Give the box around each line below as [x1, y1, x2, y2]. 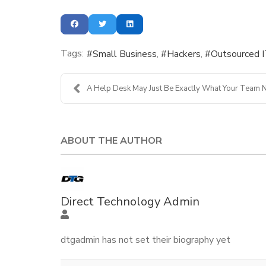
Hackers [167, 47, 201, 61]
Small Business [93, 47, 157, 61]
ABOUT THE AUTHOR [61, 134, 162, 147]
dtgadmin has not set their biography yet [61, 233, 230, 246]
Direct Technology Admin [61, 193, 199, 210]
